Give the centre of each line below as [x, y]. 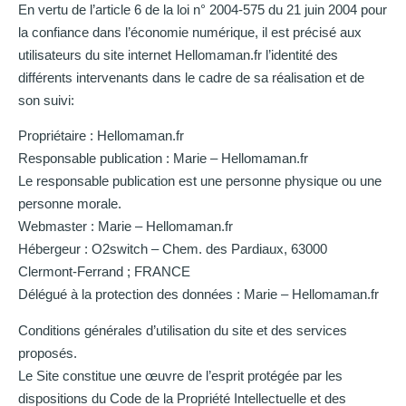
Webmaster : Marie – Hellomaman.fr [126, 227]
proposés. [48, 353]
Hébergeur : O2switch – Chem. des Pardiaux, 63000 [173, 249]
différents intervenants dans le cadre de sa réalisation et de [191, 77]
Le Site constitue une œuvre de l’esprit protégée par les [180, 375]
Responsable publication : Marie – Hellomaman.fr [163, 159]
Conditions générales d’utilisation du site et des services [183, 330]
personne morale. [70, 204]
